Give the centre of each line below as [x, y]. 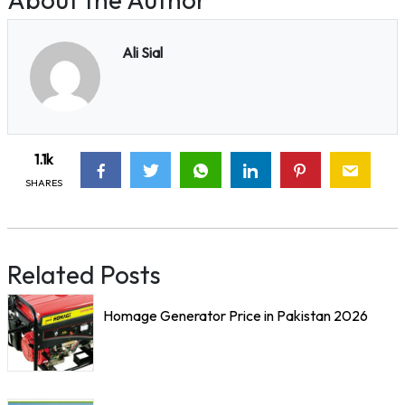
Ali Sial [142, 52]
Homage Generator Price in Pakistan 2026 [235, 315]
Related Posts [84, 274]
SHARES [44, 182]
